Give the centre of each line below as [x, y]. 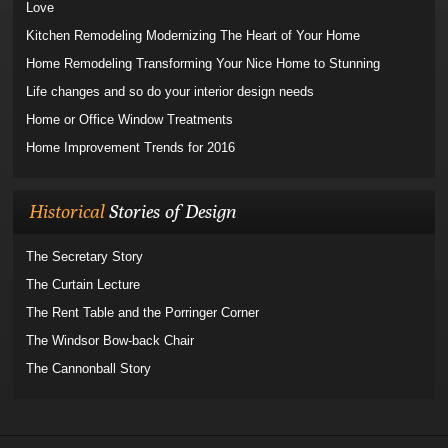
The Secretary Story [85, 256]
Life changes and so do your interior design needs [170, 91]
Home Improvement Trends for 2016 [131, 147]
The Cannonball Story [89, 368]
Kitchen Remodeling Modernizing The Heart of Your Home [193, 35]
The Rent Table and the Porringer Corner [143, 312]
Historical [69, 211]
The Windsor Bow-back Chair [110, 340]
